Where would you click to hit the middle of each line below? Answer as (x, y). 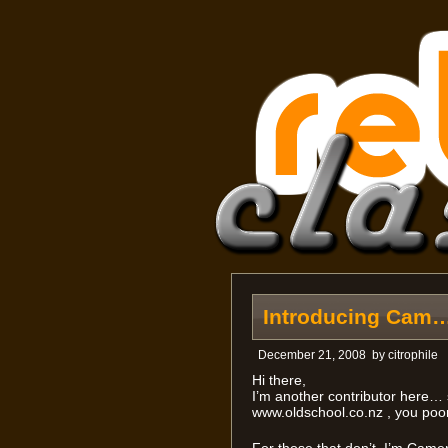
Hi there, (278, 380)
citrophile (412, 355)
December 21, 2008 (311, 355)
